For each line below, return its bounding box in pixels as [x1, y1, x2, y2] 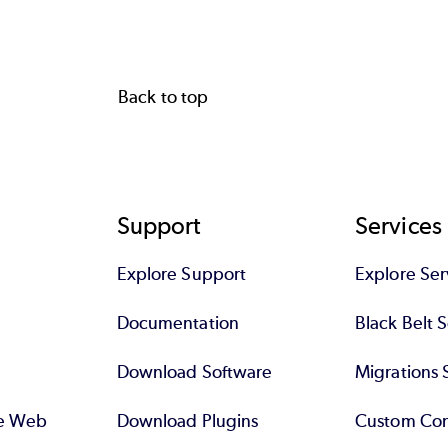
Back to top [118, 85, 208, 108]
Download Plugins [116, 409, 259, 432]
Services [355, 210, 442, 240]
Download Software [116, 360, 273, 383]
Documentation [116, 311, 239, 334]
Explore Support [116, 262, 246, 285]
